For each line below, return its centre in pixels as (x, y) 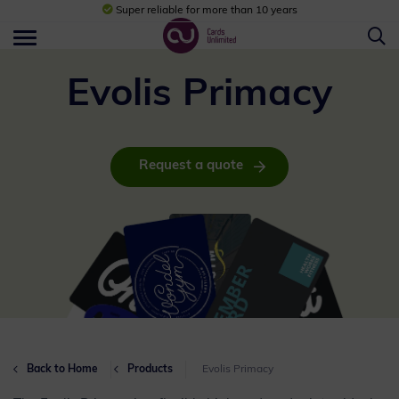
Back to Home (62, 370)
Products (150, 370)
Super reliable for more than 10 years (154, 11)
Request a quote (191, 166)
